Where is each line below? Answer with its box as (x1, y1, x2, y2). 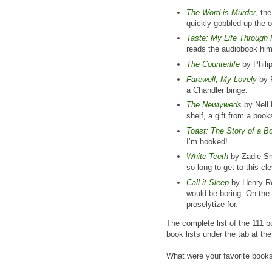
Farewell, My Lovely (186, 74, 257, 84)
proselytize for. (186, 199, 238, 209)
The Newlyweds (186, 100, 242, 110)
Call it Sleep (186, 177, 229, 187)
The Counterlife (186, 59, 240, 69)
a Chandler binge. (186, 85, 248, 95)
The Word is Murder (186, 7, 256, 17)
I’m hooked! (186, 137, 228, 146)
